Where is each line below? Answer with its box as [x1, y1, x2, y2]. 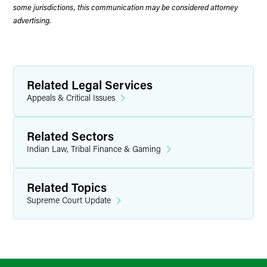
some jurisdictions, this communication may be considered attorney [13, 2, 238, 12]
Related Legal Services [27, 77, 153, 92]
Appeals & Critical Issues [27, 92, 115, 103]
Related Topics [27, 179, 107, 195]
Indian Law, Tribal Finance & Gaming [27, 143, 161, 154]
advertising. [13, 15, 51, 25]
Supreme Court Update [27, 194, 111, 206]
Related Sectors [27, 128, 114, 144]
